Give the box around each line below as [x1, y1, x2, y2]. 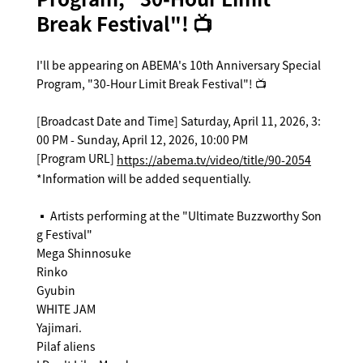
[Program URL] [36, 150, 117, 166]
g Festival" [36, 225, 92, 242]
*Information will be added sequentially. [36, 169, 251, 186]
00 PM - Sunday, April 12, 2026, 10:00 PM [36, 131, 248, 147]
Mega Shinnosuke [36, 244, 131, 261]
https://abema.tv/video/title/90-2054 [117, 151, 311, 168]
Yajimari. [36, 318, 82, 335]
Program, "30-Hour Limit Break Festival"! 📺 [36, 75, 267, 92]
